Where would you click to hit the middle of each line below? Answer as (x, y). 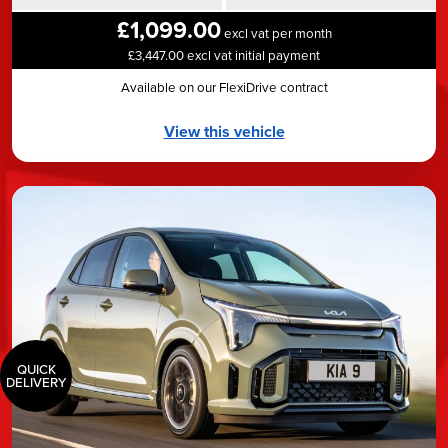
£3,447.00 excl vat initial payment (224, 55)
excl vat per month (276, 33)
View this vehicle (224, 131)
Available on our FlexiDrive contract (224, 87)
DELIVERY (36, 382)
